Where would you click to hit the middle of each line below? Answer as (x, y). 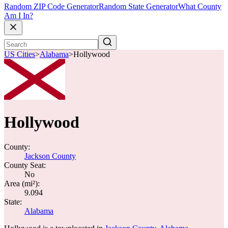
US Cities (20, 54)
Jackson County (50, 156)
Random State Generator (138, 7)
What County (200, 7)
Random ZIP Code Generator (51, 7)
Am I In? (19, 16)
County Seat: (25, 165)
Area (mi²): (22, 183)
